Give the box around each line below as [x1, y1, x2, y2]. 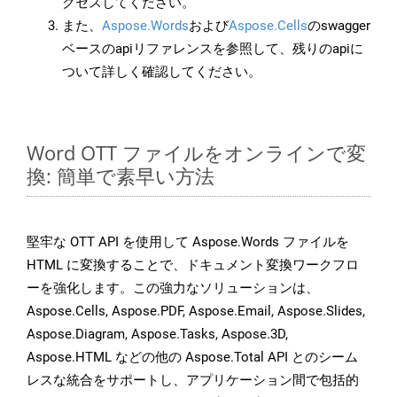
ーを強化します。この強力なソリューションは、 [27, 280, 319, 297]
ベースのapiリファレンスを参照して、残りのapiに [62, 41, 363, 58]
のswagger [307, 18, 370, 35]
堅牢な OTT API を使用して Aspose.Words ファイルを [27, 234, 349, 251]
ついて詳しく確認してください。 [62, 64, 261, 81]
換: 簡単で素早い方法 [27, 162, 214, 190]
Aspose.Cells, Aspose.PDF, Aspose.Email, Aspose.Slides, [27, 303, 365, 320]
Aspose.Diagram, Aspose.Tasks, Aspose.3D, [27, 326, 288, 343]
